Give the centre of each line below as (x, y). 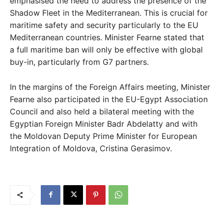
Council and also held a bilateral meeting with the (102, 111)
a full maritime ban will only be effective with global (106, 49)
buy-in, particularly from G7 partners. (79, 62)
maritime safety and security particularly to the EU (104, 25)
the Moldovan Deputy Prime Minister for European (103, 136)
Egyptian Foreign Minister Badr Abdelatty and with (104, 124)
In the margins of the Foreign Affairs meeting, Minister (110, 87)
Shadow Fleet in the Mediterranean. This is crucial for (109, 13)
